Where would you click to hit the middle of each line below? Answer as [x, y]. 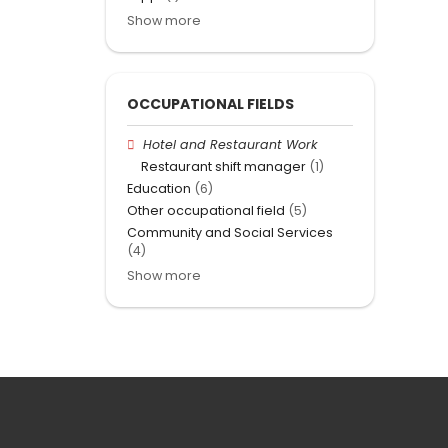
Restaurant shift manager [223, 166]
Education [159, 189]
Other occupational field [206, 211]
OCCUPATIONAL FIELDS [210, 103]
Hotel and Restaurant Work [230, 144]
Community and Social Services [230, 233]
